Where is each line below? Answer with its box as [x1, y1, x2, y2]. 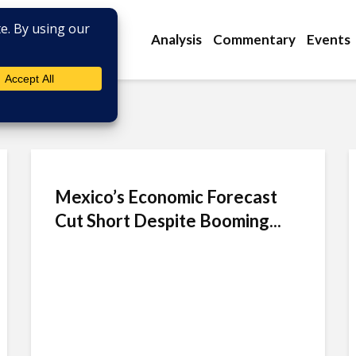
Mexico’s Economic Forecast [55, 186, 277, 207]
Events [307, 31, 350, 48]
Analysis [151, 31, 202, 48]
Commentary [213, 31, 296, 48]
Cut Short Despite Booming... [55, 210, 281, 231]
